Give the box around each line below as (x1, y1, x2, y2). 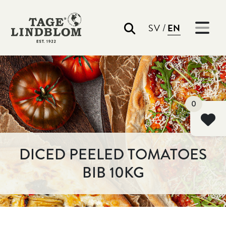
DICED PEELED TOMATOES (19, 143, 207, 165)
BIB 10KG (82, 161, 144, 184)
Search (81, 36, 101, 47)
